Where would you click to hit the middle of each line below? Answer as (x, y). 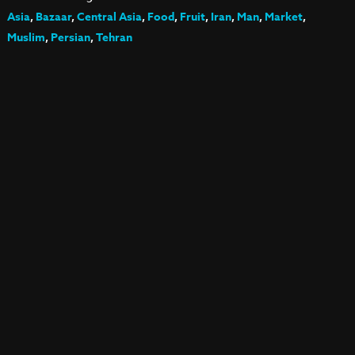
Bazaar (53, 17)
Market (283, 17)
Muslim (26, 38)
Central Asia (109, 17)
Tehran (114, 38)
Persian (70, 38)
